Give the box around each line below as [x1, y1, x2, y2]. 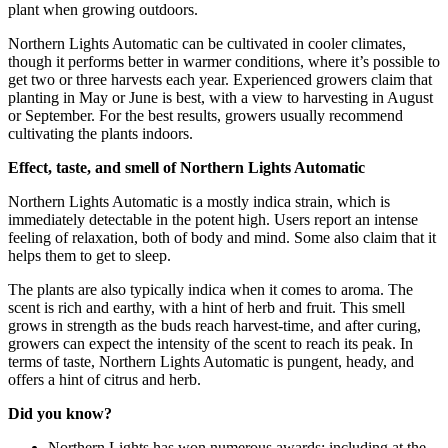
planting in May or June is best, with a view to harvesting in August [8, 88, 433, 106]
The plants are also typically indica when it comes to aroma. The [8, 280, 413, 298]
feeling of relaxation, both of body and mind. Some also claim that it [8, 228, 436, 246]
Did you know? [8, 404, 112, 422]
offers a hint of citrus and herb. [8, 370, 201, 388]
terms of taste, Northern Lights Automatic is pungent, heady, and [8, 352, 414, 370]
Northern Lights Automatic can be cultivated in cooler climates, [8, 34, 406, 52]
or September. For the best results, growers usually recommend [8, 106, 403, 124]
